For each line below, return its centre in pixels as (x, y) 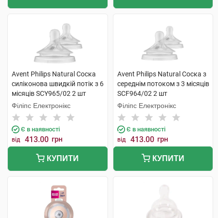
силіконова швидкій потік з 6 (58, 84)
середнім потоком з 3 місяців (163, 84)
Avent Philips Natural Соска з (162, 74)
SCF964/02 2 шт (142, 93)
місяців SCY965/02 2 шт (49, 93)
